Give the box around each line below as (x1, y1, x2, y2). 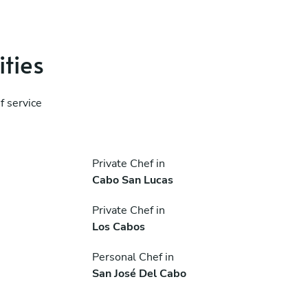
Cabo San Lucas (91, 172, 173, 188)
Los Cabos (91, 219, 145, 234)
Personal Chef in (91, 249, 174, 265)
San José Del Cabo (91, 265, 186, 281)
